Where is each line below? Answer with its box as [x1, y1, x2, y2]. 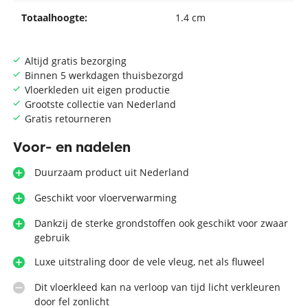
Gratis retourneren [24, 111, 111, 125]
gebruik [34, 230, 69, 244]
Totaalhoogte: [21, 10, 88, 24]
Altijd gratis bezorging [24, 54, 126, 67]
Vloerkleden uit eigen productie [24, 82, 170, 96]
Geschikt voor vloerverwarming [34, 190, 177, 204]
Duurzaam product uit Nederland [34, 165, 189, 179]
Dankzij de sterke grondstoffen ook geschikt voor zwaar [34, 216, 288, 230]
